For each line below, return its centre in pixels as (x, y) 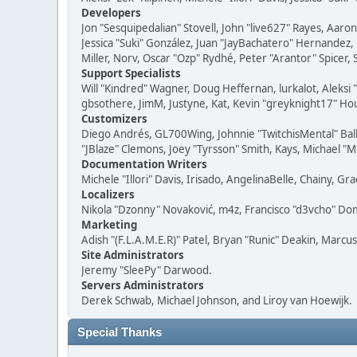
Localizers (108, 194)
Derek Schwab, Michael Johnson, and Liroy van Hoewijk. (217, 300)
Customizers (114, 119)
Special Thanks (120, 332)
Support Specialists (131, 73)
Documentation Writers (144, 164)
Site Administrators (133, 255)
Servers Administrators (143, 285)
